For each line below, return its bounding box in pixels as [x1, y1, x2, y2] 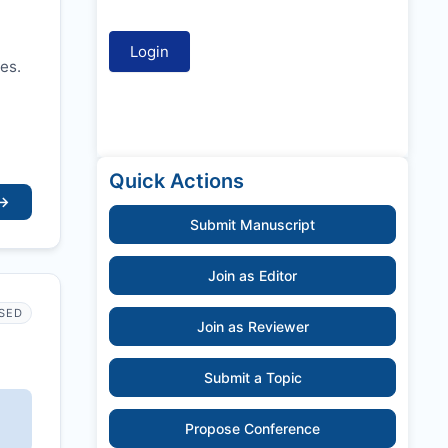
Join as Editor [208, 267, 297, 285]
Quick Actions [109, 169, 244, 194]
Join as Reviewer [196, 318, 309, 336]
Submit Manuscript [190, 216, 315, 234]
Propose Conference [185, 420, 320, 438]
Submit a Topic [203, 369, 302, 387]
